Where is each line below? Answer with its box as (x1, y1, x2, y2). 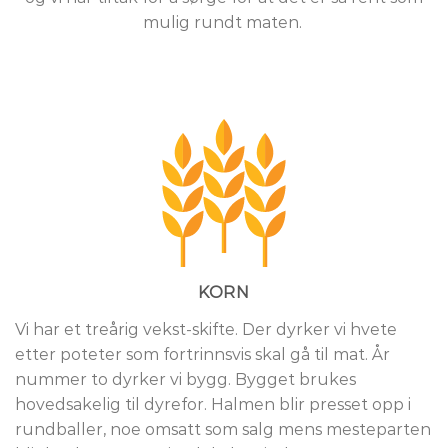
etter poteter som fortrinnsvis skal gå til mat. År (15, 345, 390, 365)
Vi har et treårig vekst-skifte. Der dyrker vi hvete (15, 320, 397, 340)
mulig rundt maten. (142, 13, 306, 33)
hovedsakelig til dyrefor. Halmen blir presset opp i (15, 395, 411, 415)
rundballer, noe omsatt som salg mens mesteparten (15, 420, 431, 440)
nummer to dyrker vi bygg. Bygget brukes (15, 370, 356, 390)
